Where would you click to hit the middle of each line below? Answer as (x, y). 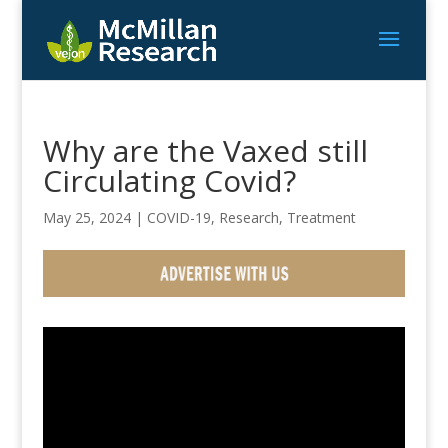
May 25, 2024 (86, 217)
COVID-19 (178, 217)
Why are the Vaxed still (205, 150)
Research (248, 217)
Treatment (321, 217)
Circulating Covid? (169, 180)
